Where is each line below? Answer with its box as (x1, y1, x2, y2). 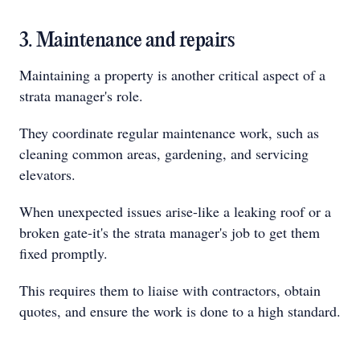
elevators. (19, 165, 76, 184)
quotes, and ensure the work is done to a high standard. (19, 301, 341, 321)
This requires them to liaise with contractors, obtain (19, 280, 321, 300)
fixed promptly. (19, 243, 108, 263)
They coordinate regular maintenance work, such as (19, 123, 319, 142)
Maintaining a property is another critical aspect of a (19, 65, 325, 84)
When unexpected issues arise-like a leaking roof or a (19, 202, 331, 221)
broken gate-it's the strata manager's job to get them (19, 223, 320, 242)
